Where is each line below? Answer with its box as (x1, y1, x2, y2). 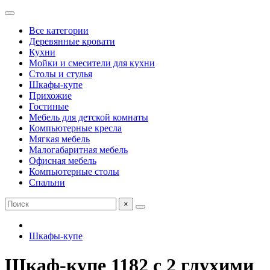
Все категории (29, 25, 89, 36)
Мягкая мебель (29, 134, 90, 144)
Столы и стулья (29, 69, 92, 79)
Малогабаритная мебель (29, 145, 128, 155)
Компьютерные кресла (29, 123, 122, 133)
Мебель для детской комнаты (29, 112, 148, 122)
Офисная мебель (29, 155, 96, 166)
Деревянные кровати (29, 36, 115, 46)
